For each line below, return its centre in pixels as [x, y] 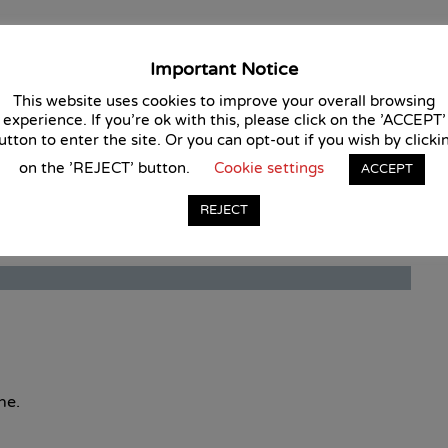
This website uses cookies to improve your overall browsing [224, 101]
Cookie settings [268, 168]
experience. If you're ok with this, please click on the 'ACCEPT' [224, 121]
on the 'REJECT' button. [106, 168]
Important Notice [224, 70]
